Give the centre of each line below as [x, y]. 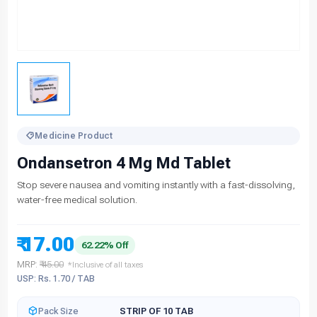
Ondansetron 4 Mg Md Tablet [124, 163]
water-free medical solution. [77, 200]
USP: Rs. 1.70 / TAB [56, 279]
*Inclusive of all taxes [105, 265]
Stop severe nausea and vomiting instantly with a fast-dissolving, [156, 185]
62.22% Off [105, 245]
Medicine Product [74, 136]
